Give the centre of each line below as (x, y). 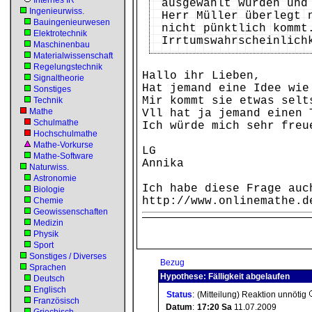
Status (179, 295)
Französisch (56, 301)
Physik (46, 234)
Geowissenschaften (71, 212)
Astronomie (55, 178)
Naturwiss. (49, 167)
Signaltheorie (59, 78)
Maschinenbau (62, 45)
